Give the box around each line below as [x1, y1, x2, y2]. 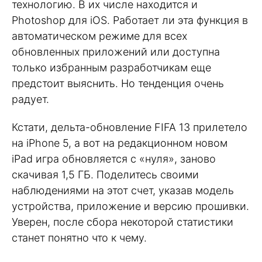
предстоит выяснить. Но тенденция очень [12, 77, 224, 89]
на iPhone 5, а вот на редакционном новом [12, 137, 227, 150]
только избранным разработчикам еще [12, 61, 211, 74]
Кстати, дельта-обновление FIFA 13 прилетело [12, 121, 247, 134]
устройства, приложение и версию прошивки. [12, 200, 249, 213]
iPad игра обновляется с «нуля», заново [12, 153, 216, 166]
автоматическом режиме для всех [12, 29, 187, 42]
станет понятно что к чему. [12, 232, 147, 244]
